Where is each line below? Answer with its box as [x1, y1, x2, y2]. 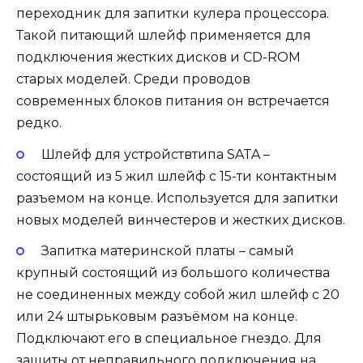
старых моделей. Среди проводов [16, 71, 250, 88]
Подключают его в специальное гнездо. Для [16, 330, 322, 346]
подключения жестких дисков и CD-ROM [16, 49, 301, 66]
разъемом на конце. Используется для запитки [16, 190, 339, 206]
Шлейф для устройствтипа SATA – [41, 146, 270, 162]
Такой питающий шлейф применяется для [16, 28, 311, 44]
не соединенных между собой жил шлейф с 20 [16, 286, 340, 302]
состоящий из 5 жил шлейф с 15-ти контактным [16, 168, 337, 184]
